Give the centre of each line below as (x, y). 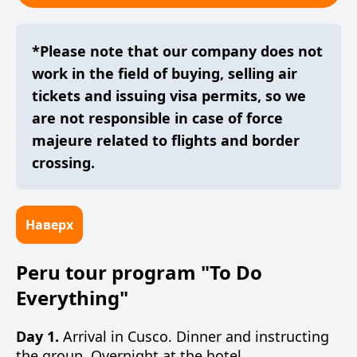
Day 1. (37, 336)
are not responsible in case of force (157, 118)
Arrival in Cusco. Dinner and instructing (194, 336)
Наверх (49, 225)
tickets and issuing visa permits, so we (169, 96)
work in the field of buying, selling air (165, 73)
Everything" (72, 298)
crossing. (63, 163)
